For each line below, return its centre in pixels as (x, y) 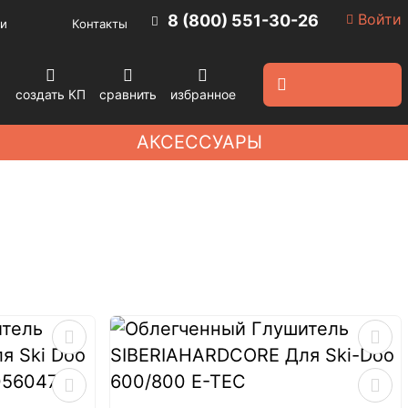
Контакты (100, 24)
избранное (203, 95)
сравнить (127, 95)
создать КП (50, 95)
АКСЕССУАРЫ (199, 142)
